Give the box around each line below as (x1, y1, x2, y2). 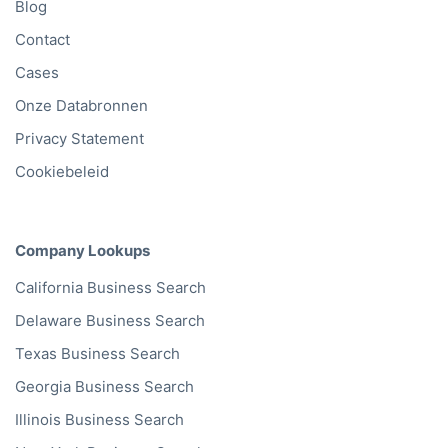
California (15, 278, 83, 298)
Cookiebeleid (15, 161, 109, 181)
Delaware (15, 311, 82, 331)
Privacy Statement (15, 128, 144, 148)
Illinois (15, 410, 61, 430)
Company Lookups (15, 240, 150, 260)
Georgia (15, 377, 71, 397)
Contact (15, 29, 70, 49)
